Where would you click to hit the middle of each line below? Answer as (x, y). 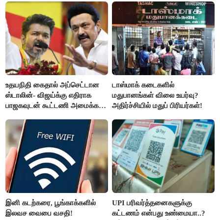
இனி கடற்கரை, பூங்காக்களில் (51, 203)
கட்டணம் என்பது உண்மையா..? (159, 213)
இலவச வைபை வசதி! (39, 213)
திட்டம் (16, 116)
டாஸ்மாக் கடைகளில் (143, 85)
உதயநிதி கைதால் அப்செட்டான (53, 85)
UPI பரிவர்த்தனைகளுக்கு (152, 203)
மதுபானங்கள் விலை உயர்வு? (155, 95)
